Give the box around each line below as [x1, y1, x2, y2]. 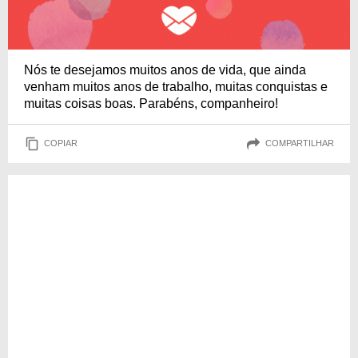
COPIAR [44, 138, 78, 149]
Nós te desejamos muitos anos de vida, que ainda [24, 62, 306, 77]
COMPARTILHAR [265, 138, 334, 149]
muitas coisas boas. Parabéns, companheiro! [24, 96, 278, 110]
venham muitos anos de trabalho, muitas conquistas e [24, 79, 328, 93]
